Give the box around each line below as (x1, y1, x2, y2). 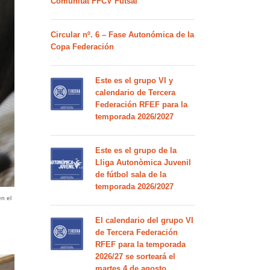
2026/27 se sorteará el (95, 252, 175, 261)
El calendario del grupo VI (95, 216, 193, 225)
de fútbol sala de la (95, 170, 166, 179)
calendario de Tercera (95, 88, 175, 97)
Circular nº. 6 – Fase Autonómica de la (50, 30, 194, 39)
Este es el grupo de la (95, 146, 177, 155)
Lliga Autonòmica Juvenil (95, 158, 191, 167)
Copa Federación (50, 42, 114, 51)
